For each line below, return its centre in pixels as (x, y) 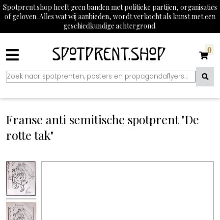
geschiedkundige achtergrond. (110, 26)
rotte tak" (30, 135)
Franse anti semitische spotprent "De (102, 119)
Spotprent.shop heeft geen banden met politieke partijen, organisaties (110, 7)
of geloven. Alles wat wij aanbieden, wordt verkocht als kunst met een (110, 16)
